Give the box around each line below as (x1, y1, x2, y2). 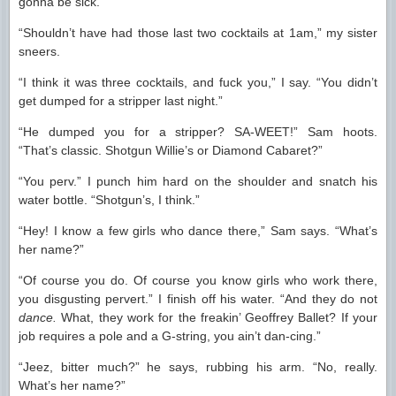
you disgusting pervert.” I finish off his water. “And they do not (19, 292, 377, 306)
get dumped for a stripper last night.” (19, 94, 223, 108)
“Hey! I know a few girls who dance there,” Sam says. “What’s (19, 224, 377, 238)
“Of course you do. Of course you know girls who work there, (19, 273, 377, 287)
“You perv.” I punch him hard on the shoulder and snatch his (19, 174, 377, 188)
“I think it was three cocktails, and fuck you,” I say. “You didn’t (19, 75, 377, 89)
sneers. (19, 44, 60, 58)
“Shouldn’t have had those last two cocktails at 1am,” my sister (19, 26, 377, 40)
